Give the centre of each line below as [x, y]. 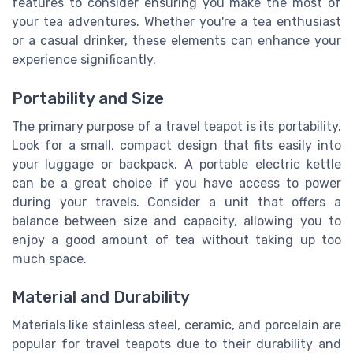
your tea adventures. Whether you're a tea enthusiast [176, 22]
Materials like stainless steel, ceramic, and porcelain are [176, 325]
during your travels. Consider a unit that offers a [176, 202]
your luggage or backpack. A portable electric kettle [176, 164]
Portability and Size [88, 98]
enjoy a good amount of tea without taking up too [176, 240]
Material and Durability [101, 297]
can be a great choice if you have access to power [176, 183]
